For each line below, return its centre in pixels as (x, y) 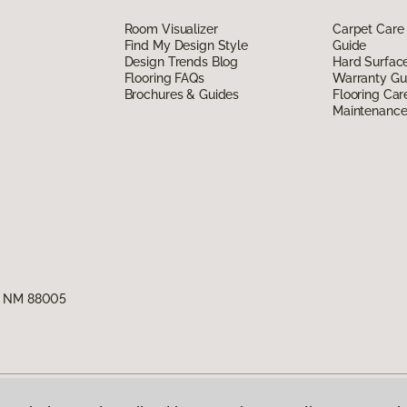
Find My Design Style (186, 45)
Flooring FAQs (164, 78)
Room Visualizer (171, 29)
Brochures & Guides (182, 94)
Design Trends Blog (181, 61)
